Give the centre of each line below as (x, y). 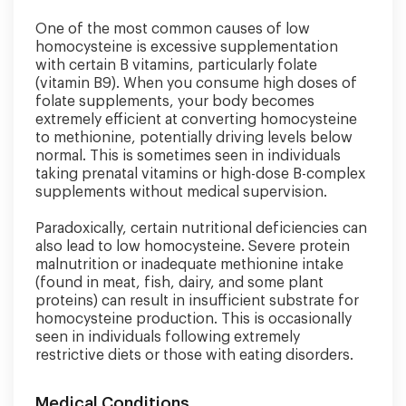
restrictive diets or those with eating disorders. (194, 355)
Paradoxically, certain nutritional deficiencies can (201, 228)
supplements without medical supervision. (181, 192)
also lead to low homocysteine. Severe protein (193, 246)
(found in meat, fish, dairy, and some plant (179, 283)
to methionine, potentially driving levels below (194, 138)
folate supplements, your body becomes (175, 101)
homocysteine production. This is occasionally (193, 319)
